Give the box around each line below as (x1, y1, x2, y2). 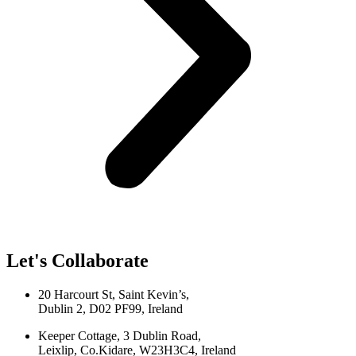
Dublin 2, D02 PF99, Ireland (38, 301, 183, 315)
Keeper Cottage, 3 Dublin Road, (38, 328, 201, 342)
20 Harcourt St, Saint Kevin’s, (38, 287, 189, 301)
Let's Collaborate (6, 250, 149, 271)
